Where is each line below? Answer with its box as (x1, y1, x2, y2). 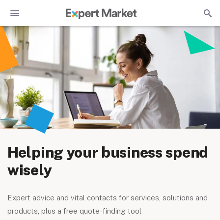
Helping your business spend (7, 143, 208, 161)
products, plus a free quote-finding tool (7, 207, 141, 215)
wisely (7, 161, 52, 179)
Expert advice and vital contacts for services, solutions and (7, 193, 208, 202)
